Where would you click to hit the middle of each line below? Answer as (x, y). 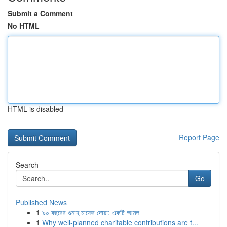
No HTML (24, 26)
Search (27, 165)
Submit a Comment (40, 13)
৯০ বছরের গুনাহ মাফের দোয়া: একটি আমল (91, 212)
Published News (41, 202)
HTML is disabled (35, 109)
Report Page (199, 137)
